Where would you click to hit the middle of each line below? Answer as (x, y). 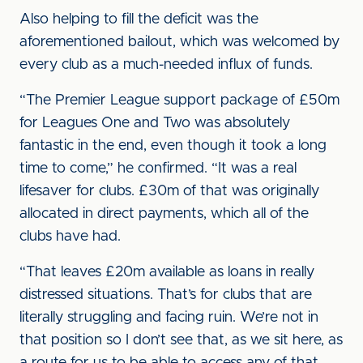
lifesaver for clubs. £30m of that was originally (169, 191)
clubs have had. (70, 237)
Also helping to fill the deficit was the (139, 19)
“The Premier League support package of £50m (179, 100)
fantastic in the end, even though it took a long (173, 146)
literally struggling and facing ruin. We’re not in (169, 318)
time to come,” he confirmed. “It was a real (158, 169)
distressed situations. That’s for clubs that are (166, 295)
